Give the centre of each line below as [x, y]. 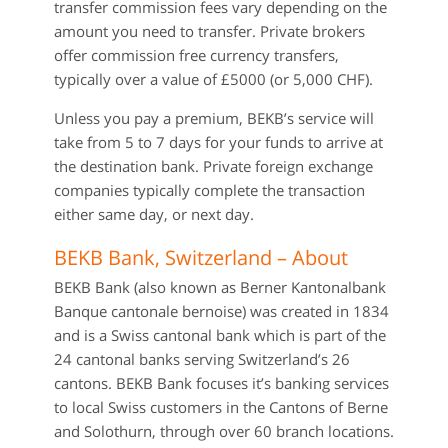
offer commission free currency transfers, [196, 55]
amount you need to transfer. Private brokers [209, 31]
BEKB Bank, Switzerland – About [201, 257]
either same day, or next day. [154, 214]
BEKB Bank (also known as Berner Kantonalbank [220, 287]
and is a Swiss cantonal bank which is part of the [220, 335]
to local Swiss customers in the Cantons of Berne [221, 407]
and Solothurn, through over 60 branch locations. [224, 431]
